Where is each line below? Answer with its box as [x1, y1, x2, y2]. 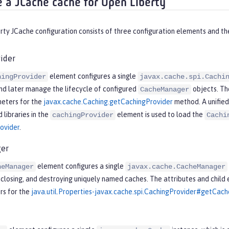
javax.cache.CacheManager [127, 162, 225, 171]
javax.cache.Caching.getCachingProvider [43, 98, 173, 106]
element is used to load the [116, 110, 204, 119]
